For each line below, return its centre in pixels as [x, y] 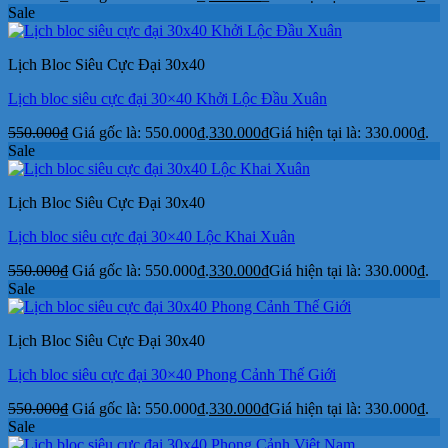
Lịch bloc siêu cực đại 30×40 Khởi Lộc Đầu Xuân [167, 98]
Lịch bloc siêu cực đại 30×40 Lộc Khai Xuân [151, 236]
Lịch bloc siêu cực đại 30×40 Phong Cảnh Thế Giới [172, 374]
